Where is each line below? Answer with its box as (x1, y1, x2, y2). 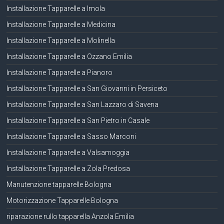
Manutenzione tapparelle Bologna (6, 180, 112, 188)
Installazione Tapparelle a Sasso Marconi (6, 132, 136, 140)
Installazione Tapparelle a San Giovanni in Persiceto (6, 84, 168, 92)
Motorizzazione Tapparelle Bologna (6, 196, 118, 204)
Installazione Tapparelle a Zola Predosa (6, 164, 130, 172)
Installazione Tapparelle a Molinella (6, 36, 115, 44)
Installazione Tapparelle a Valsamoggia (6, 148, 130, 156)
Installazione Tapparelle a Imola (6, 4, 105, 12)
